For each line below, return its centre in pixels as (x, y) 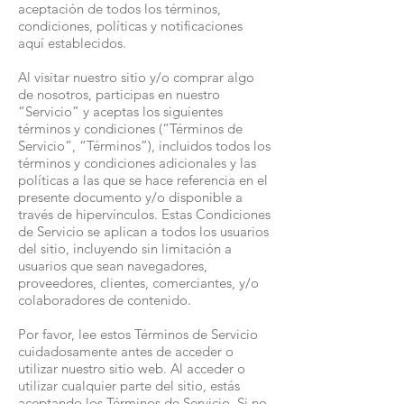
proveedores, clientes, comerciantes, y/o (138, 283)
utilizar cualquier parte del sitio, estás (129, 386)
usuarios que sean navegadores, (113, 266)
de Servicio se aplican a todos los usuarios (143, 231)
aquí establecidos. (72, 43)
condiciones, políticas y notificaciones (130, 26)
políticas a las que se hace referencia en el (143, 180)
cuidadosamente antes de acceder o (126, 351)
